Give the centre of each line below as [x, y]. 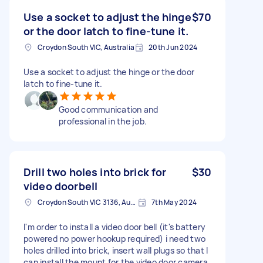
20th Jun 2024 [173, 47]
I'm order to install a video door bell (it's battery [114, 227]
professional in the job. [103, 121]
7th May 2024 [174, 202]
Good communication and [109, 109]
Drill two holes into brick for [95, 172]
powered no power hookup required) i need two [114, 238]
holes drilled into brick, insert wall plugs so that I [116, 250]
